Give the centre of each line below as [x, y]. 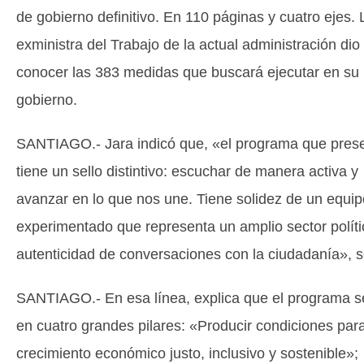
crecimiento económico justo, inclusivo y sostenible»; [187, 353]
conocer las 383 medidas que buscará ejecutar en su [188, 72]
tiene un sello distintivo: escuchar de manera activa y [187, 171]
